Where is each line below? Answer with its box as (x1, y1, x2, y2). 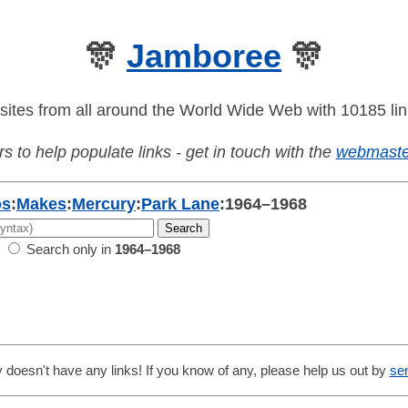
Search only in (23, 241, 115, 258)
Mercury (72, 195, 136, 214)
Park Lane (141, 195, 219, 214)
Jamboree (127, 37, 281, 75)
